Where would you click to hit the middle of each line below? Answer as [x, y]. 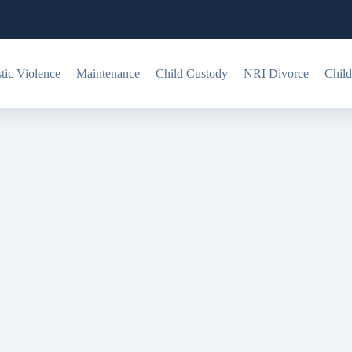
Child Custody [191, 73]
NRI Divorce [276, 73]
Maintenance [108, 73]
